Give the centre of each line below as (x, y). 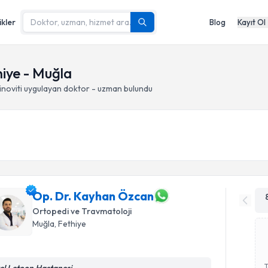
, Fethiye (71, 224)
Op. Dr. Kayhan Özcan (93, 196)
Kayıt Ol (252, 22)
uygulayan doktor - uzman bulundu (87, 89)
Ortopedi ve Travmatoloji (82, 211)
